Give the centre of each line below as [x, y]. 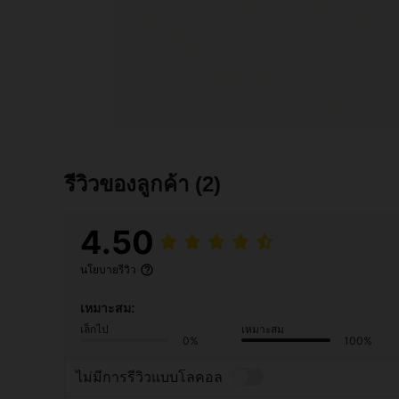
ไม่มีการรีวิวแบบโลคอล [149, 377]
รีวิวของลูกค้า [130, 183]
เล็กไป [94, 329]
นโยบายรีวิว [108, 269]
